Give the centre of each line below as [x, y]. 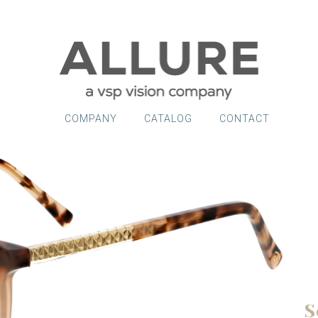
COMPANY [91, 118]
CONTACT [244, 118]
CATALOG [168, 118]
